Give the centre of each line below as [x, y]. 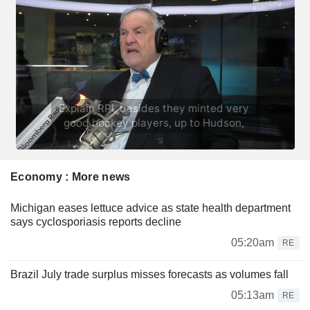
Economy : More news [71, 176]
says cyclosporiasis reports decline [96, 221]
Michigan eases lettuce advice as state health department [151, 208]
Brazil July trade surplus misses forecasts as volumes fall [149, 274]
